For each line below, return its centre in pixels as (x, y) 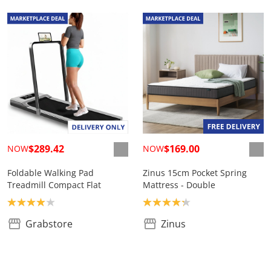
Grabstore (49, 224)
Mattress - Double (179, 185)
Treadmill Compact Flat (54, 185)
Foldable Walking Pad (51, 173)
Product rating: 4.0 (49, 202)
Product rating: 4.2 (184, 202)
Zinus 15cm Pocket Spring (195, 173)
